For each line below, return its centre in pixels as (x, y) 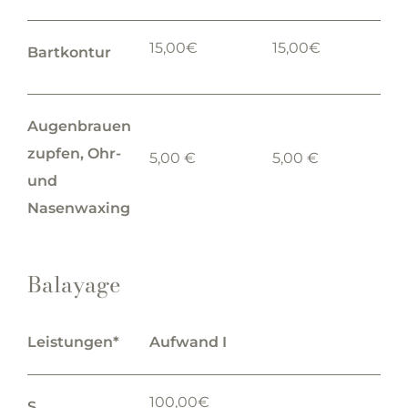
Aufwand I (189, 342)
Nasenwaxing (78, 208)
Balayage (74, 285)
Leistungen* (73, 342)
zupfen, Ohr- (74, 153)
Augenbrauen (79, 126)
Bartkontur (69, 52)
